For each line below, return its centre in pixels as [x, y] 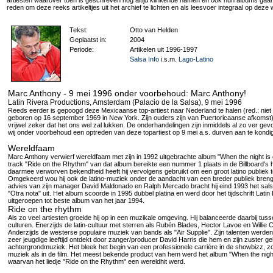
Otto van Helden [154, 30]
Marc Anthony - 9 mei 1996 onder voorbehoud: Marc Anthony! [127, 93]
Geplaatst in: [88, 40]
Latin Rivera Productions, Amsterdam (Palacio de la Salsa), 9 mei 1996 [125, 102]
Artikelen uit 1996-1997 [163, 49]
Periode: [81, 49]
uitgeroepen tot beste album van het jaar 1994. [76, 200]
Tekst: [78, 30]
